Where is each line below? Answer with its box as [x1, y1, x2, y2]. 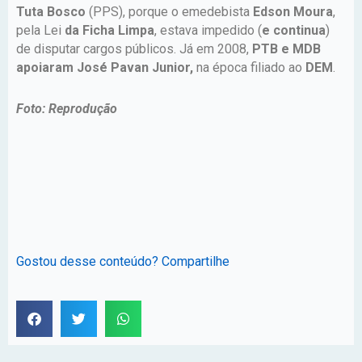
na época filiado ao [193, 59, 305, 75]
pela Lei [16, 22, 61, 38]
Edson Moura [253, 3, 333, 19]
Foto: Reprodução [16, 100, 117, 116]
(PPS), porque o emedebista [89, 3, 253, 19]
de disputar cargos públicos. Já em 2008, [16, 40, 252, 57]
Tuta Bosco [16, 3, 89, 19]
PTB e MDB [252, 40, 321, 57]
